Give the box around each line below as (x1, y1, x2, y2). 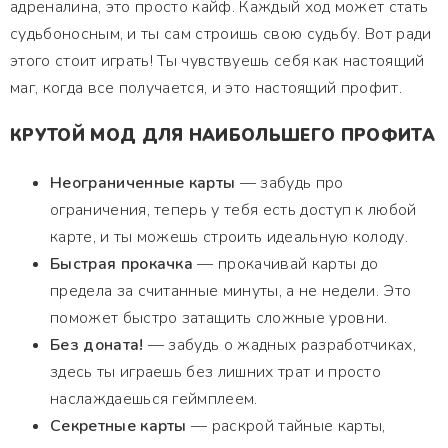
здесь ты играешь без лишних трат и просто (50, 361, 382, 383)
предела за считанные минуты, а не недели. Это (50, 280, 412, 302)
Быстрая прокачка (50, 253, 194, 275)
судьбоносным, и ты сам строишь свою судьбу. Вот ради (10, 23, 432, 45)
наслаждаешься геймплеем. (50, 388, 258, 410)
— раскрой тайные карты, (186, 415, 386, 437)
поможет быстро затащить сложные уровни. (50, 307, 388, 329)
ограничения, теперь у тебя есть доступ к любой (50, 199, 417, 221)
